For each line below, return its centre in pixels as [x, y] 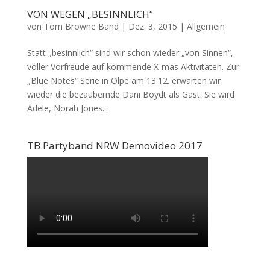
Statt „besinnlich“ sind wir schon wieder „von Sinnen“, [130, 52]
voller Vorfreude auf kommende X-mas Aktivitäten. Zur [133, 66]
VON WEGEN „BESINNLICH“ [90, 14]
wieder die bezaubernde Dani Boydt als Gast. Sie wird [130, 94]
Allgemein [206, 26]
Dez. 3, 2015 [152, 26]
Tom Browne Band [81, 26]
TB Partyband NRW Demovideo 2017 [115, 145]
